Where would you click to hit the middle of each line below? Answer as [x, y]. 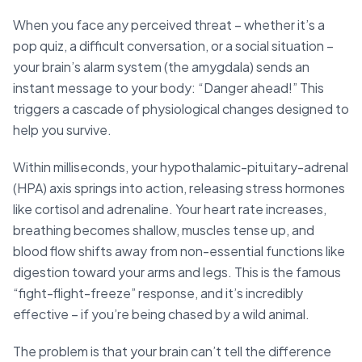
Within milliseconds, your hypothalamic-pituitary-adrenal [181, 166]
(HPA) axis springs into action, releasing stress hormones [179, 187]
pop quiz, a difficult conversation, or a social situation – [173, 45]
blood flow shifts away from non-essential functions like [179, 250]
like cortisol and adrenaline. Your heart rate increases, [170, 208]
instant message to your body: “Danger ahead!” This [168, 87]
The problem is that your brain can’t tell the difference [172, 351]
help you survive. [62, 129]
